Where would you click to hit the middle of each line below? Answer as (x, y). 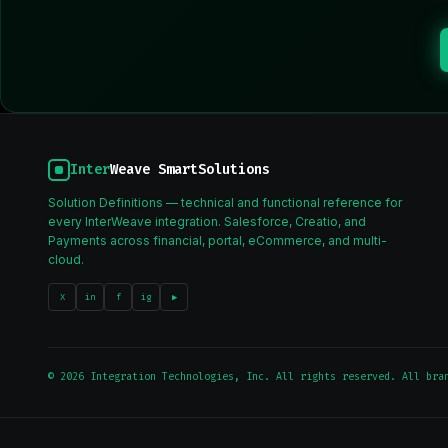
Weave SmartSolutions (190, 169)
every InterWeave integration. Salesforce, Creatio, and (207, 221)
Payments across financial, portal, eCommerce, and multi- (217, 240)
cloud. (66, 259)
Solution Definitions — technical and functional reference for (225, 202)
